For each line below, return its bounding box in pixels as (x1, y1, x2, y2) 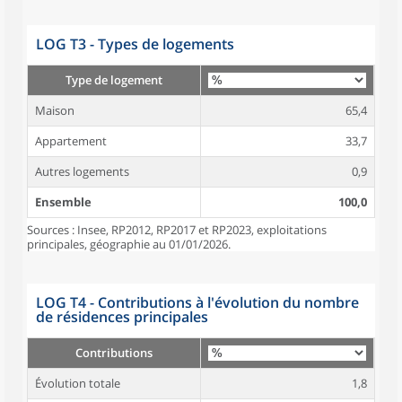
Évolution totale (35, 375, 120, 391)
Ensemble (35, 194, 92, 210)
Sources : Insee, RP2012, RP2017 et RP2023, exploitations (27, 222, 327, 238)
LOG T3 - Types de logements (36, 34, 234, 54)
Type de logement (66, 72, 162, 88)
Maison (35, 102, 74, 118)
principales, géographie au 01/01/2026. (27, 236, 231, 252)
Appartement (35, 133, 107, 149)
